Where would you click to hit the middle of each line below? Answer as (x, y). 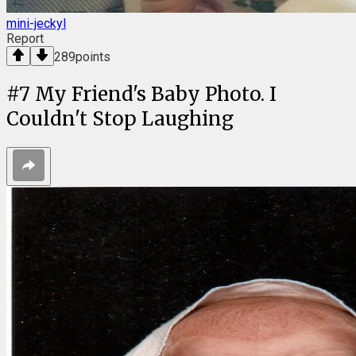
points (93, 56)
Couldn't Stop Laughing (120, 118)
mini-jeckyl (36, 23)
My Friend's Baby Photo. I (156, 94)
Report (25, 38)
